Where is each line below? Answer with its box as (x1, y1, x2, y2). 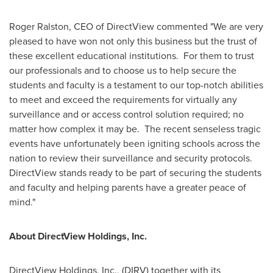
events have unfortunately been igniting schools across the (9, 136, 260, 151)
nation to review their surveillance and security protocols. (9, 151, 252, 165)
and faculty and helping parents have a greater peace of (9, 180, 246, 194)
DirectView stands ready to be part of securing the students (9, 166, 261, 180)
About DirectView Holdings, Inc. (9, 229, 147, 243)
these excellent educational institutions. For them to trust (9, 49, 254, 63)
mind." (9, 195, 40, 209)
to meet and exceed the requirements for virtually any (9, 93, 237, 107)
